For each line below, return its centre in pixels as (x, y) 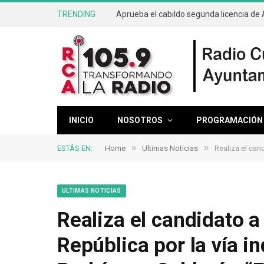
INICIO (81, 120)
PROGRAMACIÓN (230, 120)
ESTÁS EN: (75, 148)
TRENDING (76, 14)
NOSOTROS (140, 120)
